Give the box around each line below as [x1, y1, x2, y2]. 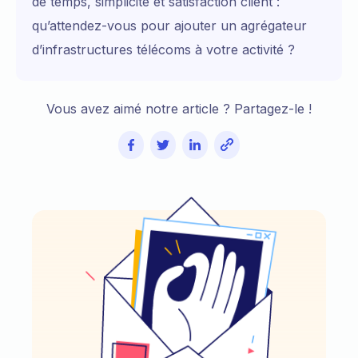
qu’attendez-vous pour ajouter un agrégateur [32, 17, 307, 34]
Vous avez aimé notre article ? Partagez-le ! [46, 100, 312, 117]
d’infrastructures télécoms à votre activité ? [32, 41, 295, 58]
